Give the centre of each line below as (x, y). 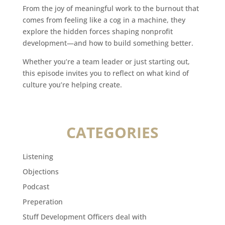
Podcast (36, 187)
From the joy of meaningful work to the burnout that (110, 9)
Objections (40, 172)
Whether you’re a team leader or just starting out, (106, 62)
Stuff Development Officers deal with (84, 217)
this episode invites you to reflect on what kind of (105, 73)
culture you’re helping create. (72, 85)
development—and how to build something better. (108, 43)
